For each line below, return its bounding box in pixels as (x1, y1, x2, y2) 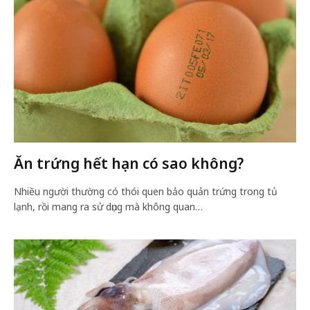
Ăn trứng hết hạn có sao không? (14, 154, 244, 173)
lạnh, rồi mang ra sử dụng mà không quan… (14, 200, 203, 213)
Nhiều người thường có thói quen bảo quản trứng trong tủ (14, 185, 277, 198)
